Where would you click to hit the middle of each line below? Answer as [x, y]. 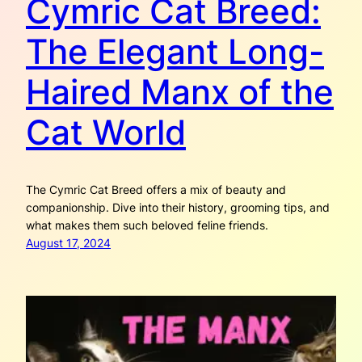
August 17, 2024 [68, 242]
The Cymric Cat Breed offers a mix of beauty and [156, 189]
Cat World [106, 132]
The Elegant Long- [175, 51]
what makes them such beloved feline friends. [147, 225]
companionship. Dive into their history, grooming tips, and [178, 207]
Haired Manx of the [180, 91]
